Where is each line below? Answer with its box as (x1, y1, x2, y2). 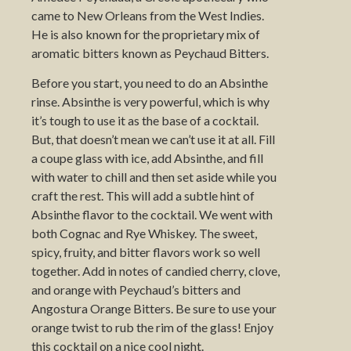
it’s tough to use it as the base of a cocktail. (31, 113, 259, 128)
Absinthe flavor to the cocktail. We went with (31, 207, 273, 223)
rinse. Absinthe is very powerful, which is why (31, 94, 270, 110)
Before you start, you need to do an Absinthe (31, 75, 268, 91)
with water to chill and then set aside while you (31, 169, 277, 185)
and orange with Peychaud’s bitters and (31, 282, 241, 298)
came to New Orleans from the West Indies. (31, 7, 264, 23)
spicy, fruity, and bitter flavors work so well (31, 244, 260, 260)
